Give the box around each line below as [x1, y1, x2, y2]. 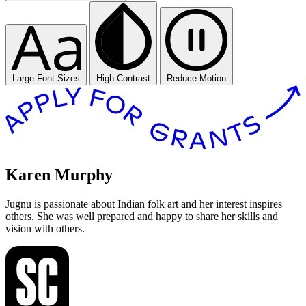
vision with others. [5, 222, 85, 234]
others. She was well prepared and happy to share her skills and [5, 210, 278, 222]
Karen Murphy [5, 165, 113, 184]
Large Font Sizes [12, 73, 80, 84]
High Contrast [96, 73, 150, 84]
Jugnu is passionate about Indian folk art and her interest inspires [5, 197, 282, 210]
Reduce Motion [167, 73, 226, 84]
